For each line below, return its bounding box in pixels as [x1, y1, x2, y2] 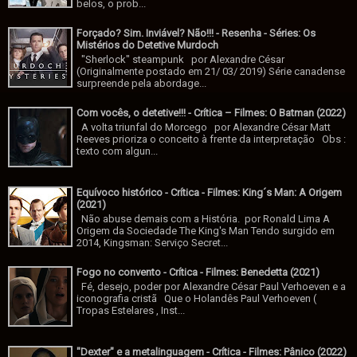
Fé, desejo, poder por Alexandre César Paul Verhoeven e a [76, 280, 347, 292]
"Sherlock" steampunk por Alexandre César [76, 53, 285, 65]
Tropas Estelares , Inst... [76, 304, 186, 316]
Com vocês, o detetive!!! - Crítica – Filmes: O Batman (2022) [76, 107, 347, 119]
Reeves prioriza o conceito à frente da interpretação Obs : [76, 132, 347, 145]
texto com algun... [76, 144, 159, 157]
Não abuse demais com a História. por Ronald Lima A [76, 212, 331, 225]
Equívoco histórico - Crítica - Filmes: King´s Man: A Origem [76, 186, 343, 198]
